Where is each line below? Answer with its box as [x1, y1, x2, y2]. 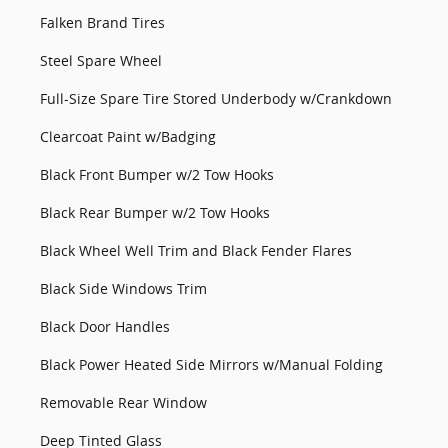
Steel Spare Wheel [40, 51, 162, 70]
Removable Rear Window [40, 393, 207, 412]
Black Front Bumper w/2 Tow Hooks [40, 165, 274, 184]
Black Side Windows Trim [40, 279, 207, 298]
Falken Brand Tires [40, 13, 165, 32]
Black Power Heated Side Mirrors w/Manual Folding [40, 355, 383, 374]
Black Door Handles [40, 317, 170, 336]
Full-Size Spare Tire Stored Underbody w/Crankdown [40, 89, 392, 108]
